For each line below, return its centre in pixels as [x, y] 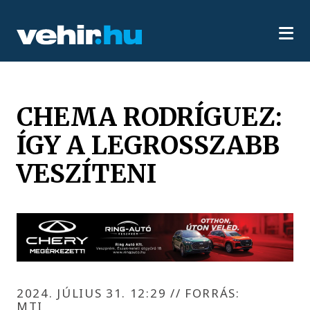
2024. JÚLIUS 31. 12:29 [93, 293]
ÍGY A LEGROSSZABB [148, 145]
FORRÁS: [210, 293]
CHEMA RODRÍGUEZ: [150, 117]
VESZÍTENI [87, 173]
